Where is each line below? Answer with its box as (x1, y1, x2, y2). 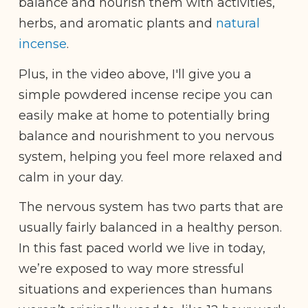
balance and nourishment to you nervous (19, 128, 274, 144)
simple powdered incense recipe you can (19, 87, 273, 102)
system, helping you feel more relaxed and (19, 148, 283, 164)
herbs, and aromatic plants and (19, 16, 216, 32)
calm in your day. (19, 169, 123, 185)
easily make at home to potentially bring (19, 107, 270, 123)
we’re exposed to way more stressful (19, 261, 244, 277)
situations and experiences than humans (19, 282, 272, 298)
